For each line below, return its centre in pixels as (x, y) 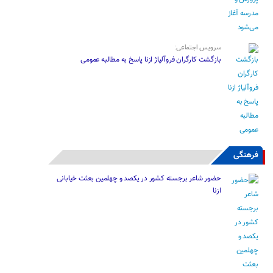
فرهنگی (246, 156)
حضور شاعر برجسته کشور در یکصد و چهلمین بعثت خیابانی (139, 179)
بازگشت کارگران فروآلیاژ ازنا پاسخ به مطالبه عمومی (151, 60)
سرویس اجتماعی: (198, 48)
